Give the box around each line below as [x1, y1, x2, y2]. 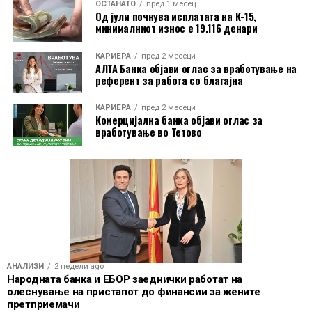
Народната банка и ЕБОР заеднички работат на [7, 272, 243, 286]
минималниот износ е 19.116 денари [95, 21, 258, 36]
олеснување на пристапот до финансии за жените [7, 285, 260, 298]
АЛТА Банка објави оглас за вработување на [95, 61, 297, 76]
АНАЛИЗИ [7, 261, 44, 271]
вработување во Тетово [95, 125, 202, 140]
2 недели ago [54, 261, 104, 271]
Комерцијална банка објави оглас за [95, 113, 263, 128]
